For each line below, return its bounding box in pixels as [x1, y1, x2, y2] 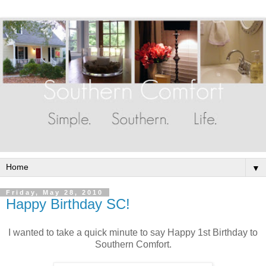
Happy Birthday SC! [6, 196, 130, 213]
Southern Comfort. [94, 239, 172, 249]
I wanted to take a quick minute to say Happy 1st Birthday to [8, 227, 258, 237]
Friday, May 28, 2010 [6, 189, 103, 197]
